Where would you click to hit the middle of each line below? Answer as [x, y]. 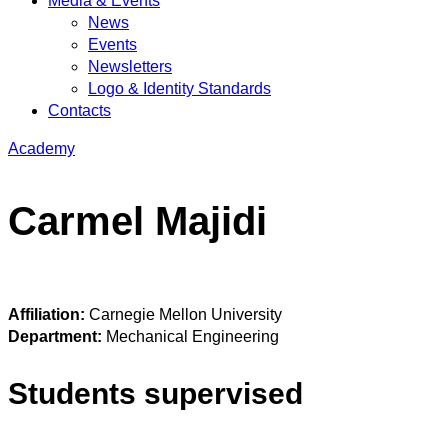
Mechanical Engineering [192, 337]
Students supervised [155, 394]
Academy [41, 148]
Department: [57, 337]
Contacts [79, 110]
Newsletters [130, 66]
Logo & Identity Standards [179, 88]
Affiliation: [48, 315]
